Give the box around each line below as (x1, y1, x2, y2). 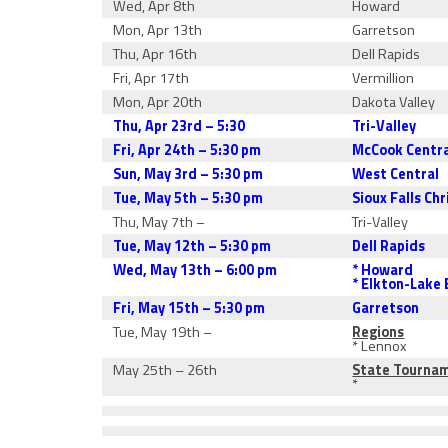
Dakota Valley (352, 91, 436, 113)
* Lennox (352, 335, 408, 357)
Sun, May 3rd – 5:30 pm (113, 163, 264, 185)
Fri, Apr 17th (113, 67, 190, 89)
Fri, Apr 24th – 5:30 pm (113, 139, 262, 161)
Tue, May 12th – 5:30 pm (113, 235, 272, 257)
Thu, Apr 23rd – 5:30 (113, 115, 246, 137)
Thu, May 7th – (113, 211, 206, 233)
